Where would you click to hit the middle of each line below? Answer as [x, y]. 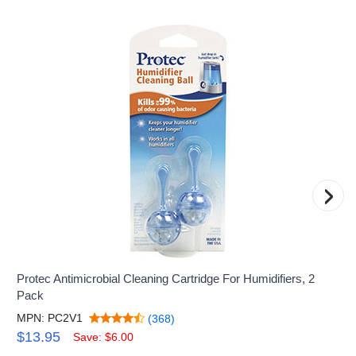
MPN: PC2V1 [50, 317]
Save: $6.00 [104, 337]
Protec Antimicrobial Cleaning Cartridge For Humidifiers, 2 [166, 278]
